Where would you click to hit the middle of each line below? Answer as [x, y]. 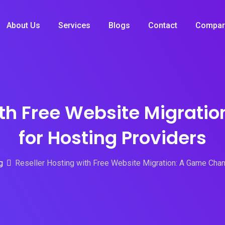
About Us [23, 25]
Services [74, 25]
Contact [163, 25]
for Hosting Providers [113, 138]
